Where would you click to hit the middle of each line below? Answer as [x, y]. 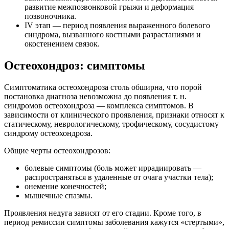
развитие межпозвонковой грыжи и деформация [109, 7]
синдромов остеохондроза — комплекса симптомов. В [99, 105]
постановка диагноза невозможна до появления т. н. [95, 96]
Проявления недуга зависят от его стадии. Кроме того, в [103, 213]
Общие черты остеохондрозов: [57, 150]
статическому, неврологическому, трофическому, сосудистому [111, 124]
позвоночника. [50, 16]
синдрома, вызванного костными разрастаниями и [113, 34]
